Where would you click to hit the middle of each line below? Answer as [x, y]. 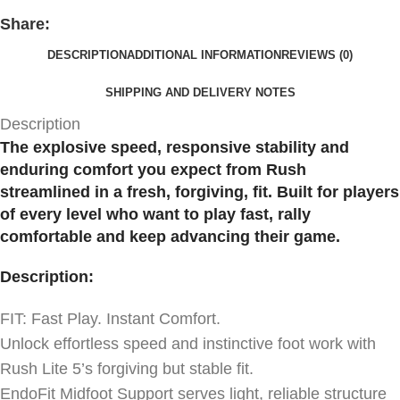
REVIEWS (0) [317, 54]
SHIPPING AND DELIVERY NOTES [200, 92]
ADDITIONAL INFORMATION [204, 54]
